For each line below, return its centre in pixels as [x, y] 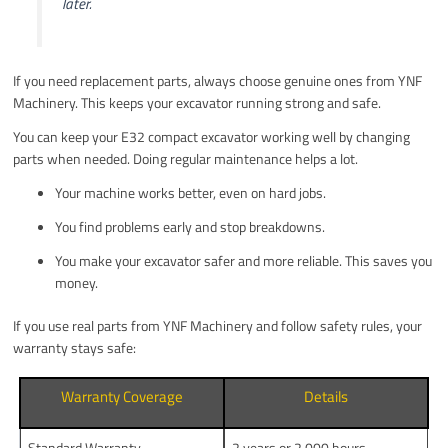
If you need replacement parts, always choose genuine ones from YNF [218, 81]
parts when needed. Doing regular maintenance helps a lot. [186, 159]
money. [77, 283]
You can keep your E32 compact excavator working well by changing [212, 137]
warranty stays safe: [75, 348]
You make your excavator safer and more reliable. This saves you [244, 261]
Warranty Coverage [122, 397]
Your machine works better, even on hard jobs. [191, 193]
